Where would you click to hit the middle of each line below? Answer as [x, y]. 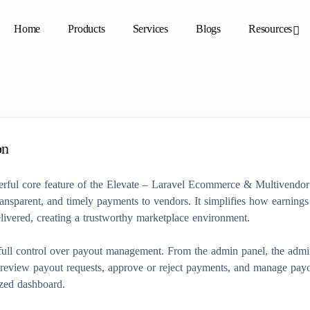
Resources [271, 29]
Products [86, 29]
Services [150, 29]
